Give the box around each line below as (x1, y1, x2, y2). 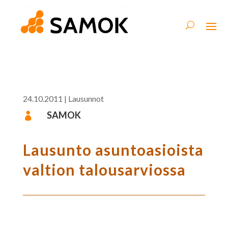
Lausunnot (68, 93, 104, 103)
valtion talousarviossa (22, 160, 186, 179)
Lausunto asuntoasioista (22, 140, 204, 159)
